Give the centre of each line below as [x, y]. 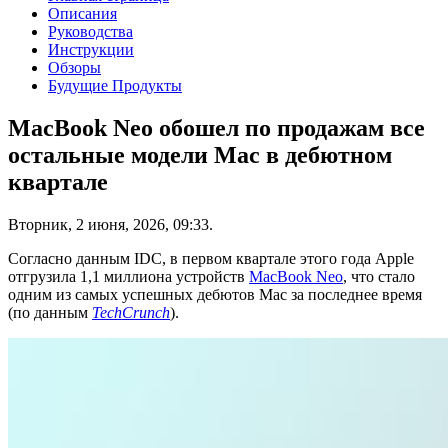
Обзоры [74, 67]
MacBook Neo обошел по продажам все [216, 127]
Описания [82, 13]
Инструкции [91, 49]
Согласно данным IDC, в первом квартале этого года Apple [211, 258]
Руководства [90, 31]
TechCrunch [131, 312]
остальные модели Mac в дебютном [200, 154]
